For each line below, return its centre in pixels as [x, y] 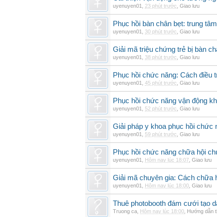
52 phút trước [161, 108]
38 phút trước [161, 57]
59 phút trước [161, 134]
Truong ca [125, 211]
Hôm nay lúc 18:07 [167, 160]
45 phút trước [161, 83]
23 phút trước [161, 6]
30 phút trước [161, 31]
